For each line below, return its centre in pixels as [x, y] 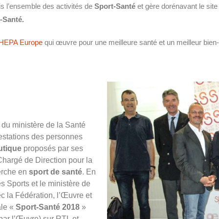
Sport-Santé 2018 [48, 207]
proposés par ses [52, 148]
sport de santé [55, 172]
